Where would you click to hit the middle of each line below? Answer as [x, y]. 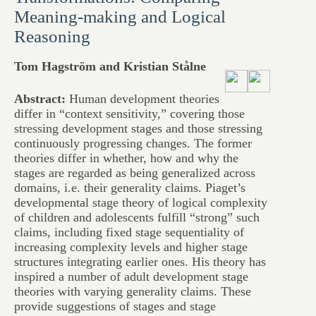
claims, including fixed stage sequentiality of [129, 232]
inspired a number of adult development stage [131, 276]
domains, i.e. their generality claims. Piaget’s [130, 188]
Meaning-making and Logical [120, 17]
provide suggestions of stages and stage [115, 306]
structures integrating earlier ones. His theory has [140, 262]
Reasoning [52, 36]
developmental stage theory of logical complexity [141, 202]
